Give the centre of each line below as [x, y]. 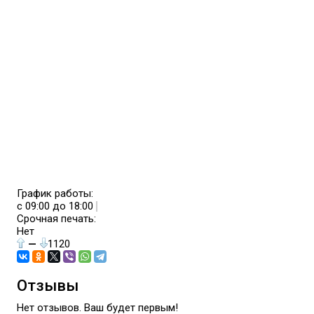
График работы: [55, 193]
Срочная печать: [57, 219]
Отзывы [48, 285]
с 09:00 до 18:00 [57, 206]
